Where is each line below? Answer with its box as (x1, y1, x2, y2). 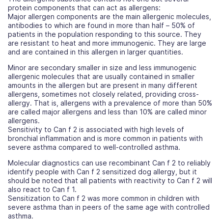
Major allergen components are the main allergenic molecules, (8, 12, 211, 21)
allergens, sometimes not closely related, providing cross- (8, 90, 199, 99)
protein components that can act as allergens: (8, 3, 161, 12)
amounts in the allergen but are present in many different (8, 81, 197, 90)
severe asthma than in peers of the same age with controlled (8, 203, 210, 212)
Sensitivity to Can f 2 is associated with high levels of (8, 125, 184, 134)
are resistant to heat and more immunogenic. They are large (8, 39, 206, 48)
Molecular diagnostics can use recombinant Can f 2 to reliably (8, 159, 211, 167)
